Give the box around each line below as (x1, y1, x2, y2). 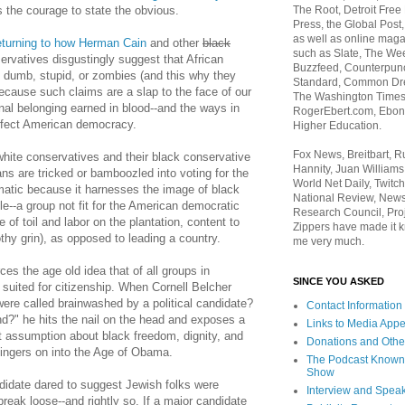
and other (146, 36, 202, 51)
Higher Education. (293, 119, 381, 132)
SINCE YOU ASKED (293, 276, 384, 287)
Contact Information (306, 299, 402, 312)
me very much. (293, 235, 364, 248)
